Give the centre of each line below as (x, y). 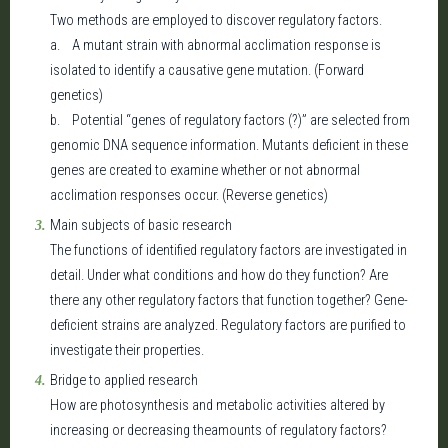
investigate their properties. (127, 350)
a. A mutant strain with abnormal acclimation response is (215, 45)
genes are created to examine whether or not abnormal (205, 170)
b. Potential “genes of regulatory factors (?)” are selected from (230, 120)
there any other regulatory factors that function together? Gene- (229, 300)
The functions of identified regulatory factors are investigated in (228, 250)
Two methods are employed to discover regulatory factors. (216, 20)
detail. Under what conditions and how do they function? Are (219, 275)
